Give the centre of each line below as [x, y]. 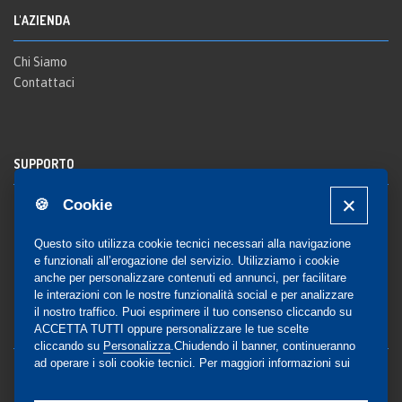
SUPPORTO [44, 163]
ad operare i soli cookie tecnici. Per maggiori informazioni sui [192, 363]
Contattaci [44, 82]
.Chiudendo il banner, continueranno [263, 345]
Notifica [36, 246]
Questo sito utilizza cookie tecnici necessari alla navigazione [193, 243]
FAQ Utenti [44, 226]
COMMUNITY [48, 328]
